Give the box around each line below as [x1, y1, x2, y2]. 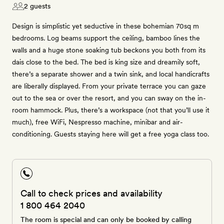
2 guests [24, 2, 50, 10]
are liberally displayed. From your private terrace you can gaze [12, 82, 206, 90]
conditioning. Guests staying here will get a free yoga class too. [12, 130, 209, 138]
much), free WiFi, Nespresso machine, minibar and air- [12, 118, 183, 126]
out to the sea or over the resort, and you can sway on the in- [12, 94, 206, 102]
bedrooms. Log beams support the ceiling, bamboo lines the [12, 34, 200, 42]
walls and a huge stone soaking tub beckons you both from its [12, 46, 205, 54]
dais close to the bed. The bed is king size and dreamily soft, [12, 58, 200, 66]
